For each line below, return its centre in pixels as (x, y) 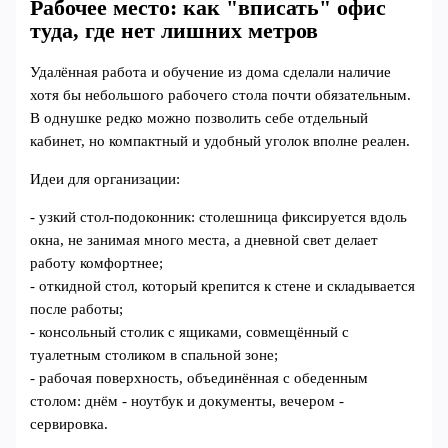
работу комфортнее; (97, 262)
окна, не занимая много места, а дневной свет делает (204, 239)
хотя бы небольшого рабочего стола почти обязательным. (221, 95)
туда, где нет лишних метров (174, 31)
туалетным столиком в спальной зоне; (154, 354)
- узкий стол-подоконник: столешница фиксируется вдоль (219, 216)
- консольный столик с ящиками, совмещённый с (190, 331)
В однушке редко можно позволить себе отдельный (199, 118)
